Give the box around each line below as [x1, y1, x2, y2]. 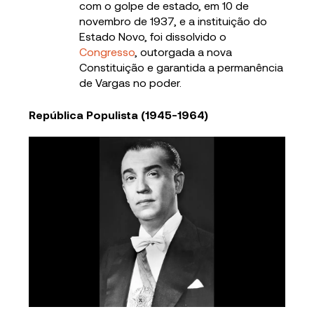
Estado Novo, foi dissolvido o [79, 29, 227, 43]
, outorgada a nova [135, 45, 233, 59]
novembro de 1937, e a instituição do [79, 14, 268, 28]
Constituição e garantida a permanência [79, 60, 284, 74]
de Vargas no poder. [79, 76, 182, 90]
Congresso [79, 45, 135, 59]
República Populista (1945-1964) [29, 108, 209, 122]
